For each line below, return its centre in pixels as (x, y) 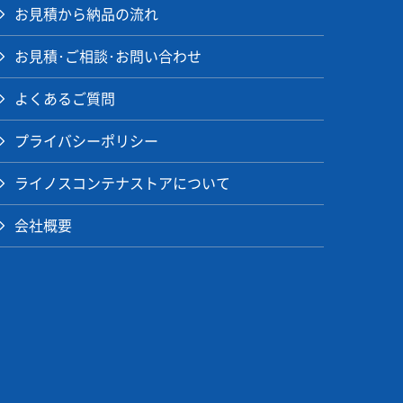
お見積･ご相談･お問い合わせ (108, 57)
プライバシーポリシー (86, 142)
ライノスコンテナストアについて (122, 184)
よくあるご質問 (65, 99)
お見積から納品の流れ (86, 15)
